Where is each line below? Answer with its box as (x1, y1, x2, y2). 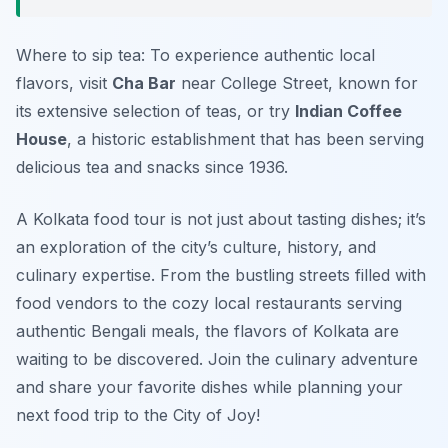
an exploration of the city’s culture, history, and (16, 237, 376, 258)
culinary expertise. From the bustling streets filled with (16, 265, 426, 286)
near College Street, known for (176, 73, 418, 94)
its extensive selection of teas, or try (16, 101, 295, 122)
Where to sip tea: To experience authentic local (16, 45, 375, 66)
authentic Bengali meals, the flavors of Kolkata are (16, 321, 399, 342)
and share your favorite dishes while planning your (16, 377, 403, 398)
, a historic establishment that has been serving (67, 129, 424, 150)
